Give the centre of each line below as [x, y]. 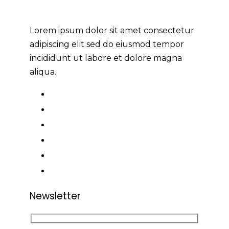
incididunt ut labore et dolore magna [106, 58]
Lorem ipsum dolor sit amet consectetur [112, 31]
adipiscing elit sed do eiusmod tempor [107, 44]
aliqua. [43, 72]
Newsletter [55, 196]
